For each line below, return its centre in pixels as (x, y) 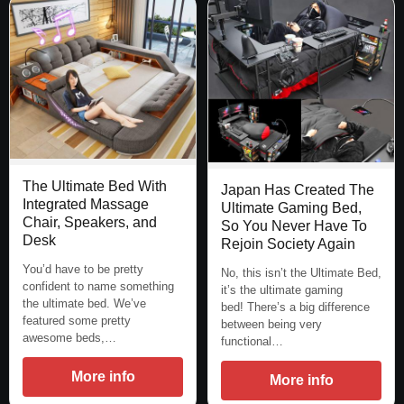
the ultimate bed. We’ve (84, 303)
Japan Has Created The (298, 190)
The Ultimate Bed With (95, 186)
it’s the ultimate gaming (282, 290)
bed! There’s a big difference (295, 308)
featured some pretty (77, 320)
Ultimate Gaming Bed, (291, 208)
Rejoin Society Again (288, 244)
